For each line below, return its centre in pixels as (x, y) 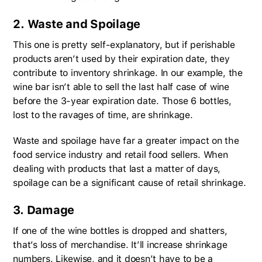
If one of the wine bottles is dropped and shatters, (120, 230)
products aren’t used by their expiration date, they (121, 58)
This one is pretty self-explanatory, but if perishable (124, 44)
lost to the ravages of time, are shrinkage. (104, 115)
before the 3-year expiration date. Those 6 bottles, (122, 101)
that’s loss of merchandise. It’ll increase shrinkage (120, 244)
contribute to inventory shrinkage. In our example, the (128, 73)
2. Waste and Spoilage (77, 24)
